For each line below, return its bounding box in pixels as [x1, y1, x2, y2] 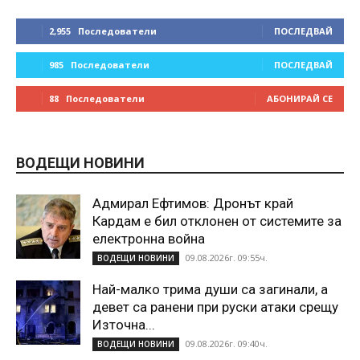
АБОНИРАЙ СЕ [267, 92, 333, 104]
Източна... [92, 316, 155, 333]
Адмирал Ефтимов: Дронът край [92, 194, 293, 211]
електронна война [92, 230, 205, 247]
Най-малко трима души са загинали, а [92, 280, 328, 297]
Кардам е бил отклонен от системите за [92, 212, 342, 229]
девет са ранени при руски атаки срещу [92, 298, 338, 315]
